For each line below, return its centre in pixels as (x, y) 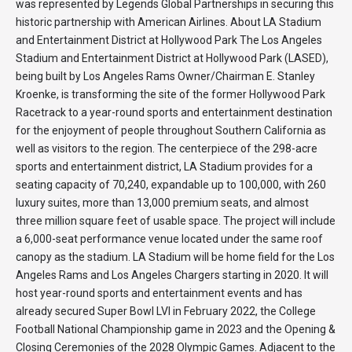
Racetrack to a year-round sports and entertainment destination (174, 112)
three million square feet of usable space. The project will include (176, 221)
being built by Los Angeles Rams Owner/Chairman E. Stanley (165, 76)
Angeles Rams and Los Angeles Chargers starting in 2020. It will (172, 275)
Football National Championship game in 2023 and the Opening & (176, 329)
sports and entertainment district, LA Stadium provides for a (164, 167)
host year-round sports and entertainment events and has (159, 293)
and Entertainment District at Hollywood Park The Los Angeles (169, 40)
